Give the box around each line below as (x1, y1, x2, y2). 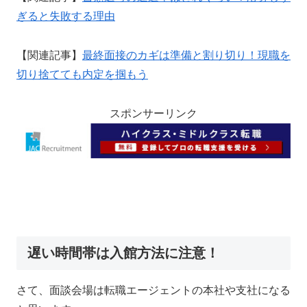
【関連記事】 (16, 49, 82, 61)
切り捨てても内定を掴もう (16, 68, 148, 80)
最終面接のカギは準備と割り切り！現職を (82, 49, 291, 61)
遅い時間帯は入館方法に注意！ (27, 245, 219, 260)
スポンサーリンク (110, 107, 197, 119)
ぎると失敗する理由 (16, 10, 115, 23)
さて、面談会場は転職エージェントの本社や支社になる (16, 284, 291, 296)
